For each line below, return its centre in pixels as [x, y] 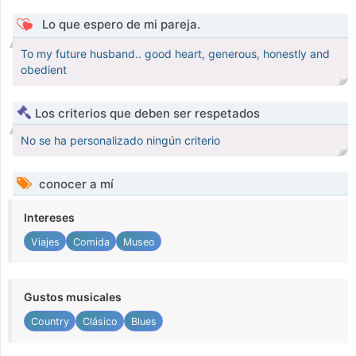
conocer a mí [75, 184]
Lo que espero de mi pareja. [119, 25]
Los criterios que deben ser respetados [147, 114]
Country [50, 322]
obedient [44, 70]
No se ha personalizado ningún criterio [120, 141]
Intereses [49, 218]
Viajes [45, 242]
